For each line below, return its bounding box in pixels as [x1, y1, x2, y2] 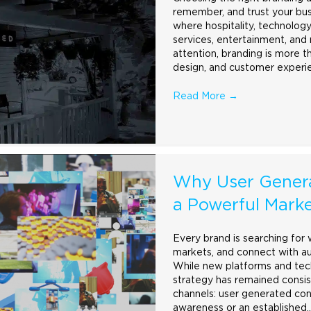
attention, [173, 49, 221, 59]
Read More [173, 91, 228, 101]
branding [221, 49, 262, 59]
